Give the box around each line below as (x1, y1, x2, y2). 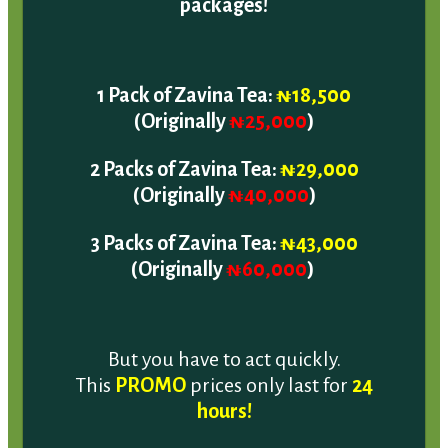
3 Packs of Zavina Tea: (90, 210, 280, 233)
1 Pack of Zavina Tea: (97, 62, 276, 85)
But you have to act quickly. (107, 326, 341, 349)
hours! (196, 378, 252, 401)
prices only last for (186, 352, 352, 375)
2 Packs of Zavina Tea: (89, 136, 280, 159)
